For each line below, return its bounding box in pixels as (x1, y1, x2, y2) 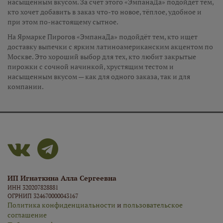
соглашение (7, 210, 47, 220)
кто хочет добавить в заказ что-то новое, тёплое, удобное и (7, 7, 202, 16)
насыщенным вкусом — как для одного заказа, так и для (7, 72, 190, 81)
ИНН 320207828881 (7, 184, 58, 191)
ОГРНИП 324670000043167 (7, 192, 78, 200)
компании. (7, 82, 44, 91)
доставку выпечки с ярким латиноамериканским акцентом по (7, 42, 213, 51)
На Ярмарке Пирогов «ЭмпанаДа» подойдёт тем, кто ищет (7, 32, 198, 41)
